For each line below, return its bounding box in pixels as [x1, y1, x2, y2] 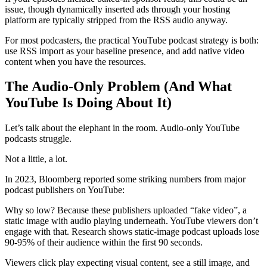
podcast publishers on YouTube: [5, 185, 125, 195]
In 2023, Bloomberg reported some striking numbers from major [5, 174, 246, 185]
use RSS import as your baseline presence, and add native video [5, 45, 244, 56]
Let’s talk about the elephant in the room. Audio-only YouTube [5, 123, 240, 133]
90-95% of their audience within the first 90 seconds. [5, 237, 203, 248]
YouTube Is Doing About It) [5, 95, 172, 111]
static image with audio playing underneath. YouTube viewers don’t [5, 216, 258, 226]
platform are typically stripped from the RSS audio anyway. [5, 14, 228, 25]
